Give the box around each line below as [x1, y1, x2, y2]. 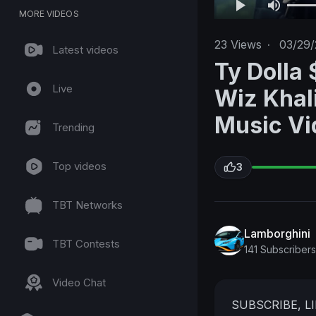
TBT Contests [52, 237, 120, 250]
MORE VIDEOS [19, 8, 79, 19]
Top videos [52, 159, 107, 173]
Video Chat [52, 276, 106, 289]
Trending [52, 121, 95, 134]
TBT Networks [52, 198, 123, 212]
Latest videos [52, 43, 119, 56]
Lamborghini [244, 226, 310, 241]
